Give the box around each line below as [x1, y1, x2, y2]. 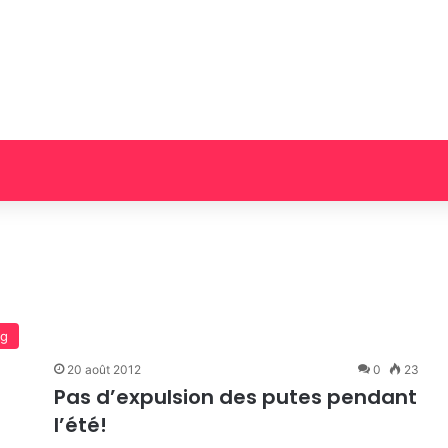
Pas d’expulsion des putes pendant [54, 383, 417, 411]
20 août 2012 [67, 362, 141, 377]
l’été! [54, 411, 107, 439]
